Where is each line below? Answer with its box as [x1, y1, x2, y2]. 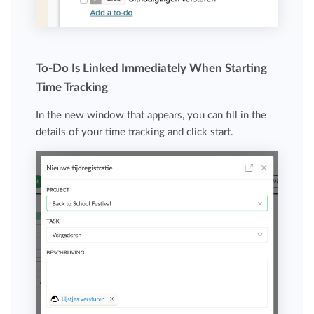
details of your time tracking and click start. [36, 127, 234, 138]
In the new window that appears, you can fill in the [36, 110, 267, 121]
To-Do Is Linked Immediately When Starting [36, 62, 268, 75]
